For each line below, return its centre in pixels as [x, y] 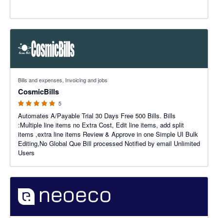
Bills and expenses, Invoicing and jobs [63, 80]
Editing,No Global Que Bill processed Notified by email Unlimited [96, 143]
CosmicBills [38, 91]
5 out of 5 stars [32, 73]
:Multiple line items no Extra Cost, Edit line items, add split [67, 125]
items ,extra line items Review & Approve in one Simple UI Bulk [50, 134]
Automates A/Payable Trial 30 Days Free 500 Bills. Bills [34, 116]
